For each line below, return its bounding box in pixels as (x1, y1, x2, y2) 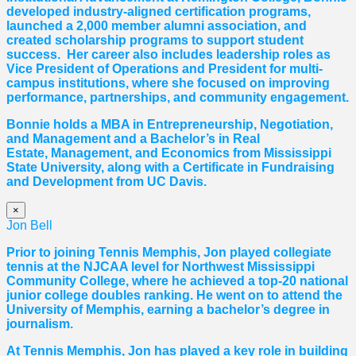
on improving (246, 76, 330, 91)
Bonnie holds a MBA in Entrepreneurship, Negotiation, (6, 118, 333, 132)
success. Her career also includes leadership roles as (6, 48, 331, 62)
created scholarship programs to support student (6, 33, 304, 48)
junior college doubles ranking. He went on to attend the (6, 288, 342, 303)
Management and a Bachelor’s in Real (29, 132, 260, 146)
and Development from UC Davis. (6, 175, 213, 189)
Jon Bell (6, 219, 52, 233)
